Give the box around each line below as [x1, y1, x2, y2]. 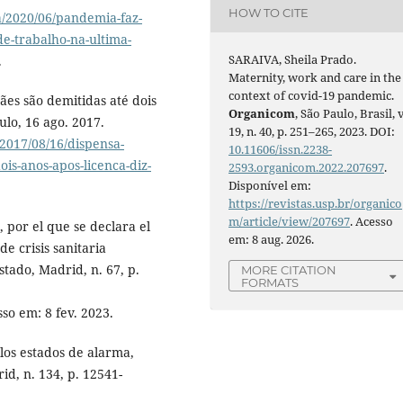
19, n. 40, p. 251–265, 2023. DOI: [228, 122, 396, 139]
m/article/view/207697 [228, 212, 351, 229]
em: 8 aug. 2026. [228, 230, 315, 247]
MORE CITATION [241, 262, 337, 277]
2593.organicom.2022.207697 [228, 158, 385, 175]
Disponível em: [228, 176, 312, 193]
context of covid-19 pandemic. [228, 86, 395, 103]
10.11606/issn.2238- [228, 140, 333, 157]
